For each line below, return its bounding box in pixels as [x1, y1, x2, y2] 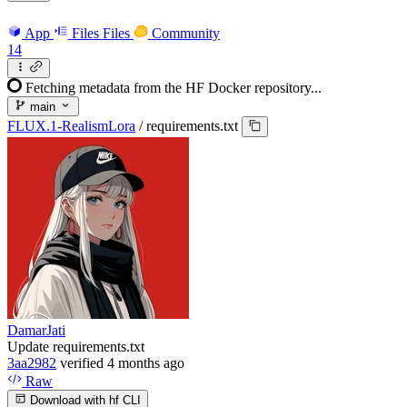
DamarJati [7, 322, 65, 338]
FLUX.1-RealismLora [7, 118, 135, 134]
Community [152, 25, 220, 41]
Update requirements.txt [7, 338, 144, 354]
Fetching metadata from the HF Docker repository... [25, 79, 322, 95]
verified [60, 354, 104, 371]
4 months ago [107, 354, 184, 371]
